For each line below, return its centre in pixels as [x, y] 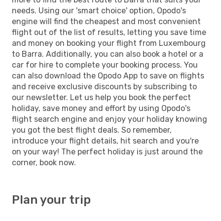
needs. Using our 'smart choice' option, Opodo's [99, 10]
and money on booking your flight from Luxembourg [109, 43]
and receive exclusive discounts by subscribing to [104, 86]
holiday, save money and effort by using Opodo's [101, 108]
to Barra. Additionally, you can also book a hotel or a [108, 54]
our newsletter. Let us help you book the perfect [101, 97]
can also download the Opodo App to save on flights [108, 75]
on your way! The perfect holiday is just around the [107, 151]
